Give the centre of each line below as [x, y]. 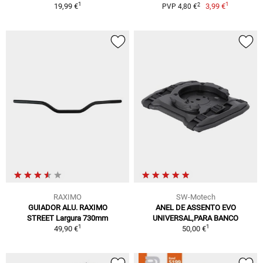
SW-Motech [195, 197]
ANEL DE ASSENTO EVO [195, 208]
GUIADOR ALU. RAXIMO [68, 208]
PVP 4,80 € [179, 7]
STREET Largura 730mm [68, 218]
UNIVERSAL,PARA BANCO [195, 218]
